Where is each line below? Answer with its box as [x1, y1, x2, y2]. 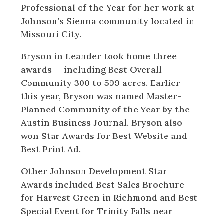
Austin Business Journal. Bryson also [21, 116, 183, 128]
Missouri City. [21, 28, 82, 40]
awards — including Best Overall [21, 63, 162, 75]
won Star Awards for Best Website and [21, 130, 188, 141]
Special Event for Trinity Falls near [21, 205, 173, 217]
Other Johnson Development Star [21, 165, 167, 177]
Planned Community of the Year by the [21, 103, 190, 115]
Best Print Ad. [21, 143, 81, 155]
